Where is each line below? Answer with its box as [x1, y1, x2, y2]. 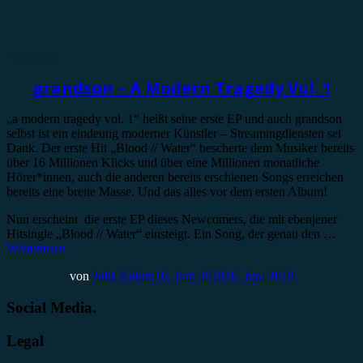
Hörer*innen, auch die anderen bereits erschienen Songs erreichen [6, 170, 344, 185]
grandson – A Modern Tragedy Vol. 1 [32, 76, 331, 99]
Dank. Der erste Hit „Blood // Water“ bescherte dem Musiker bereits [6, 141, 354, 156]
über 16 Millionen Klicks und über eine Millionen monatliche [6, 156, 319, 170]
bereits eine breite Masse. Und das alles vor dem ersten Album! [6, 185, 327, 199]
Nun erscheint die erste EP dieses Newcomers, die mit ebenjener [6, 212, 337, 227]
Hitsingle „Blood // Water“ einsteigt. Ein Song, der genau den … [6, 227, 336, 241]
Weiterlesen [6, 241, 66, 256]
